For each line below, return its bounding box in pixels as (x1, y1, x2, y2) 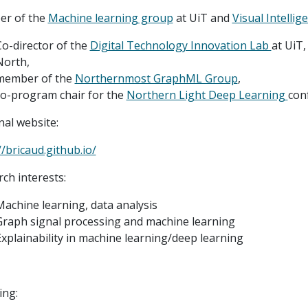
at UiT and (173, 10, 232, 25)
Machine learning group (47, 10, 173, 25)
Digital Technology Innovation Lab (89, 38, 272, 53)
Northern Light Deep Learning (126, 87, 288, 102)
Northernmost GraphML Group (74, 71, 238, 86)
